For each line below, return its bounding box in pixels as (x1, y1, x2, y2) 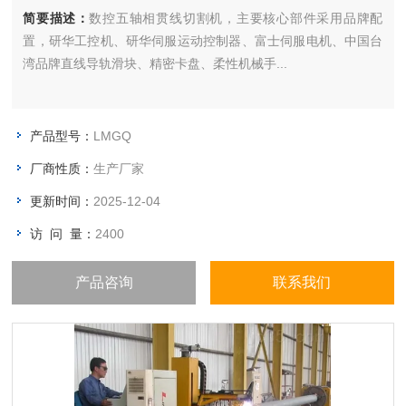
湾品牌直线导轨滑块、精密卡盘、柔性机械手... (23, 56, 288, 71)
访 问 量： (30, 227, 96, 241)
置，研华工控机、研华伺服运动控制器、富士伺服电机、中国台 (23, 34, 383, 48)
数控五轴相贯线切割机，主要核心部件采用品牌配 (89, 11, 383, 25)
